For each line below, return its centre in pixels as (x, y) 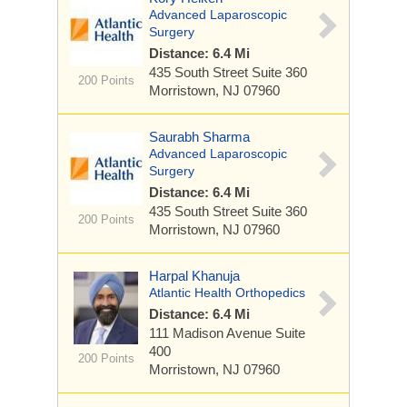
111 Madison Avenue (212, 333)
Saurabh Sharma (199, 137)
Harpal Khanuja (194, 276)
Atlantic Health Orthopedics (227, 293)
